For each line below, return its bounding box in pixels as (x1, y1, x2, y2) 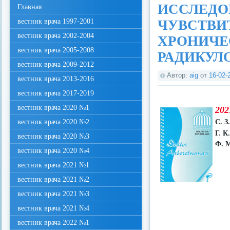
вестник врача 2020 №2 (17, 118, 89, 126)
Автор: (167, 71, 189, 79)
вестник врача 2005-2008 (17, 46, 94, 54)
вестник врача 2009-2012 (17, 61, 94, 68)
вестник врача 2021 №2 (17, 176, 89, 183)
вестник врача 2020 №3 (17, 132, 89, 140)
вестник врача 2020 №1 (17, 104, 89, 111)
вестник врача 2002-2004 (17, 32, 94, 40)
